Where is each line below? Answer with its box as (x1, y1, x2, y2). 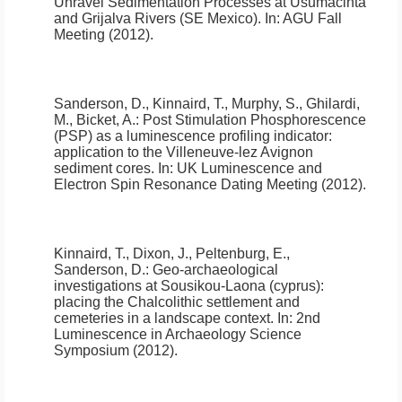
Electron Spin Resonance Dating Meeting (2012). (54, 177, 366, 193)
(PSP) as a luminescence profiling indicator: (54, 128, 332, 144)
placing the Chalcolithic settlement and (54, 294, 300, 310)
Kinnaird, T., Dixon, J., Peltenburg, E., (54, 246, 290, 262)
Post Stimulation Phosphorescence (143, 112, 366, 128)
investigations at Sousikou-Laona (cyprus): (54, 278, 324, 294)
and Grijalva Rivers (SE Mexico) (54, 11, 258, 27)
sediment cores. (54, 161, 154, 177)
